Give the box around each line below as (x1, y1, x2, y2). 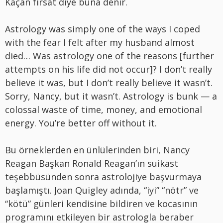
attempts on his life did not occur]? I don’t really (5, 63, 212, 75)
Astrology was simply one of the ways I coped (5, 22, 200, 35)
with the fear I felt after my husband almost (5, 36, 195, 48)
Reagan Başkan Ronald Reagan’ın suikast (5, 157, 178, 169)
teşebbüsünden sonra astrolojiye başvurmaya (5, 170, 202, 183)
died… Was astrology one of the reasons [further (5, 49, 214, 62)
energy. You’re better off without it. (5, 116, 157, 129)
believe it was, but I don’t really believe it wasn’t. (5, 76, 213, 89)
